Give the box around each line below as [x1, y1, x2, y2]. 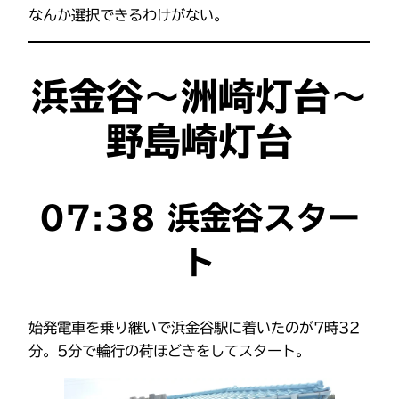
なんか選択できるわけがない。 [28, 8, 228, 23]
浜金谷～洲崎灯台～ [31, 77, 368, 116]
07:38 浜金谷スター [39, 201, 360, 234]
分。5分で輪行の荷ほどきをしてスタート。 [28, 344, 310, 359]
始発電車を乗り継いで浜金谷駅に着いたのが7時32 [28, 321, 360, 336]
